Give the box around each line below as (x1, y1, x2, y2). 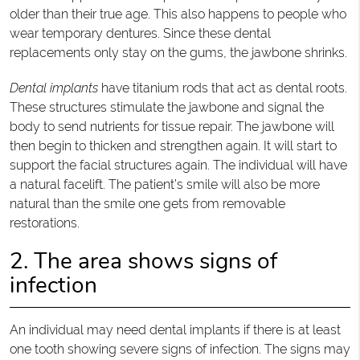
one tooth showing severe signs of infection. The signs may (9, 341, 350, 357)
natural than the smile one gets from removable (9, 195, 285, 211)
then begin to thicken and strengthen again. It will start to (9, 137, 337, 153)
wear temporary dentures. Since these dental (9, 25, 271, 41)
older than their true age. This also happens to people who (9, 6, 346, 22)
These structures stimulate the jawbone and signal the (9, 99, 324, 115)
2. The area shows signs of (9, 245, 277, 276)
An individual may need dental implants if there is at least (9, 321, 341, 337)
